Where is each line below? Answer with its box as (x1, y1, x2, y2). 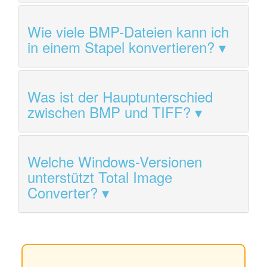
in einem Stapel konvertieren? (27, 36, 215, 57)
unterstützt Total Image (27, 166, 172, 187)
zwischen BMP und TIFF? (27, 101, 191, 122)
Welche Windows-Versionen (27, 150, 202, 172)
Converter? (27, 181, 98, 203)
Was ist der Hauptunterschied (27, 85, 213, 107)
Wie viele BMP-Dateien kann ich (27, 20, 229, 42)
